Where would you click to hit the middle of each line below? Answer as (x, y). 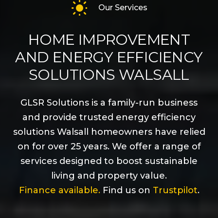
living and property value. (109, 176)
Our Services (123, 8)
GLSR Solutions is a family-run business (109, 103)
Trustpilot (175, 191)
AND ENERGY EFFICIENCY (109, 57)
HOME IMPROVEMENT (109, 40)
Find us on (126, 191)
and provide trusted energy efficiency (109, 118)
